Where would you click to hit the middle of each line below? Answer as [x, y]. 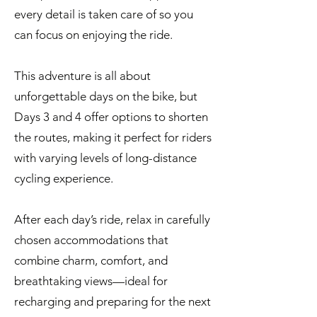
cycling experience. [64, 178]
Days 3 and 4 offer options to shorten [111, 117]
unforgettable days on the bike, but [106, 96]
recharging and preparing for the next [113, 301]
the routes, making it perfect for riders [113, 137]
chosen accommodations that [91, 240]
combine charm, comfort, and [91, 260]
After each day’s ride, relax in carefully [112, 219]
